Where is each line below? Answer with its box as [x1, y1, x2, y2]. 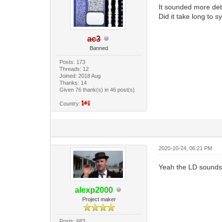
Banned [90, 45, 109, 51]
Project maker [82, 196, 116, 202]
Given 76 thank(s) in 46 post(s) [59, 86, 135, 93]
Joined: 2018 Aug [59, 72, 101, 79]
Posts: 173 [59, 58, 86, 65]
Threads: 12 [59, 65, 89, 72]
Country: [59, 100, 82, 107]
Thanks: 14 [59, 79, 87, 86]
